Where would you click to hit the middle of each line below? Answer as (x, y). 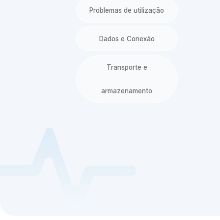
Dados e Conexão (127, 39)
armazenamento (127, 91)
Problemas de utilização (127, 10)
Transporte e (127, 68)
